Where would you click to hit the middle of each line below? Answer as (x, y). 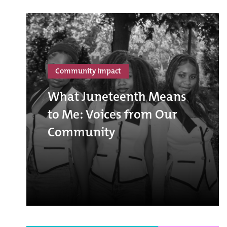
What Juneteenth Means (117, 97)
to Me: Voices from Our (112, 115)
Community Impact (88, 71)
